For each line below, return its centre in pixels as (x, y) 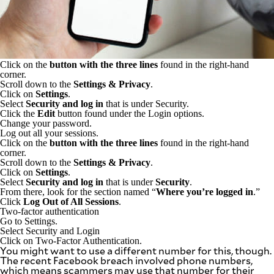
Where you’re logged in (205, 191)
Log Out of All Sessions (71, 201)
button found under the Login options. (130, 113)
